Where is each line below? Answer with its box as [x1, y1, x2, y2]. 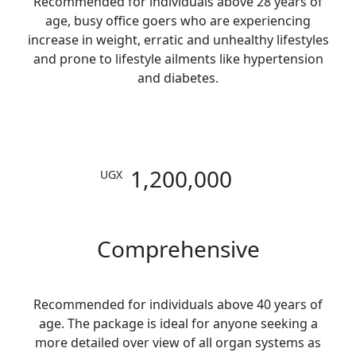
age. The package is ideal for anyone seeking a [38, 314, 318, 332]
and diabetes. [137, 68, 219, 87]
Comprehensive [96, 233, 260, 264]
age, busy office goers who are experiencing [45, 11, 311, 29]
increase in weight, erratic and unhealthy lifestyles [27, 30, 329, 48]
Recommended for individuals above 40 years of [33, 295, 323, 313]
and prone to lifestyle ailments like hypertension [33, 49, 323, 68]
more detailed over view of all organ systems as [35, 333, 321, 351]
